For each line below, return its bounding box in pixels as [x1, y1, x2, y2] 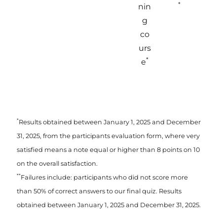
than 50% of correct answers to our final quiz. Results [17, 187, 182, 195]
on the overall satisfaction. [17, 160, 98, 167]
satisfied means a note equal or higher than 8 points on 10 [17, 146, 200, 153]
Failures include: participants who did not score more [21, 174, 188, 181]
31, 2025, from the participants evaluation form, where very [17, 132, 200, 140]
